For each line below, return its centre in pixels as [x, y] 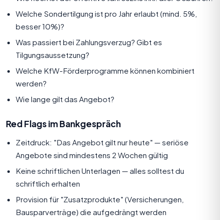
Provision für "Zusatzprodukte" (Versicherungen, [100, 199]
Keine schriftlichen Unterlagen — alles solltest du [100, 170]
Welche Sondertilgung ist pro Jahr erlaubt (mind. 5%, [106, 13]
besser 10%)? [40, 26]
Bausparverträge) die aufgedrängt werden [91, 212]
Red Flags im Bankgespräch [63, 124]
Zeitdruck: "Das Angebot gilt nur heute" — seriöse [102, 142]
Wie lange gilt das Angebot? [65, 99]
